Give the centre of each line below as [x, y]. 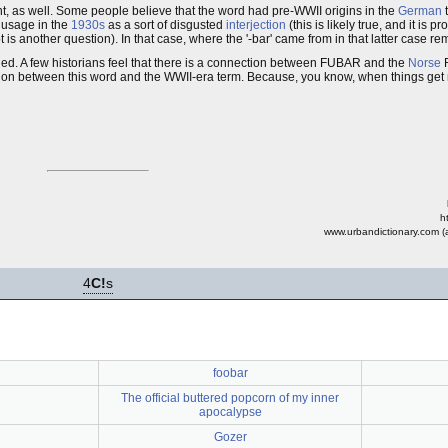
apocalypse [230, 412]
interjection [256, 25]
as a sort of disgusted [165, 25]
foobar [230, 373]
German [420, 11]
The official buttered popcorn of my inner [230, 398]
